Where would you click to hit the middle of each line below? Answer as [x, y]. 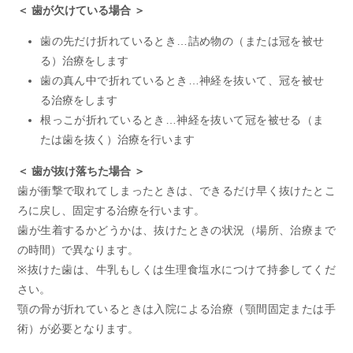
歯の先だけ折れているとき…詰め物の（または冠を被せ [182, 41]
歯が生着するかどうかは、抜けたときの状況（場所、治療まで [176, 230]
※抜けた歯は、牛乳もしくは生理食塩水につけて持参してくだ [176, 269]
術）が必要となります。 [78, 328]
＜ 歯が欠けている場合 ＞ [82, 10]
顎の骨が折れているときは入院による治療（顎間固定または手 [176, 308]
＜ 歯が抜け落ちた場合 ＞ [82, 171]
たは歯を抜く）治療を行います [118, 140]
